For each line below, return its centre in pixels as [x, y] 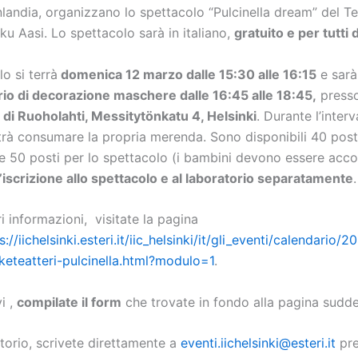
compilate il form [69, 302]
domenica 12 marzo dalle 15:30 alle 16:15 [187, 74]
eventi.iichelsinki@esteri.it [258, 343]
